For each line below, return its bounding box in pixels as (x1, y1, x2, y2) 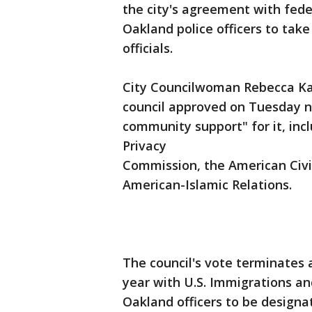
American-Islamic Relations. (123, 176, 292, 194)
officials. (123, 40, 173, 57)
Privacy (123, 137, 166, 155)
